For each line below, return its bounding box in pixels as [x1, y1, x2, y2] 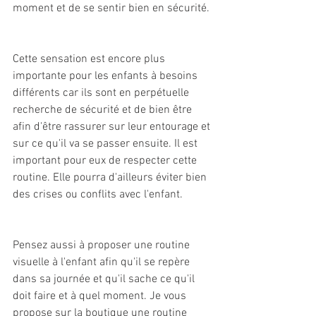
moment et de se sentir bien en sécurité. [13, 1, 209, 16]
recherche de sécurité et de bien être [13, 103, 195, 118]
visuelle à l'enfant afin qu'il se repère [13, 255, 193, 270]
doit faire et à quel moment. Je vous [13, 289, 189, 304]
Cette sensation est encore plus [13, 52, 168, 67]
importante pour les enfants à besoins [13, 69, 200, 84]
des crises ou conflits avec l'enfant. [13, 188, 183, 202]
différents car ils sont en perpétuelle [13, 86, 192, 101]
